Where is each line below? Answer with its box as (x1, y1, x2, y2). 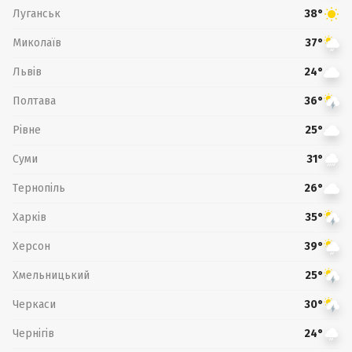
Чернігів (13, 326, 54, 340)
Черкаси (13, 297, 56, 311)
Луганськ (13, 6, 60, 20)
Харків (13, 210, 46, 224)
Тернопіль (13, 181, 65, 195)
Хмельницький (13, 268, 90, 282)
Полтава (13, 93, 56, 108)
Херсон (13, 239, 50, 253)
